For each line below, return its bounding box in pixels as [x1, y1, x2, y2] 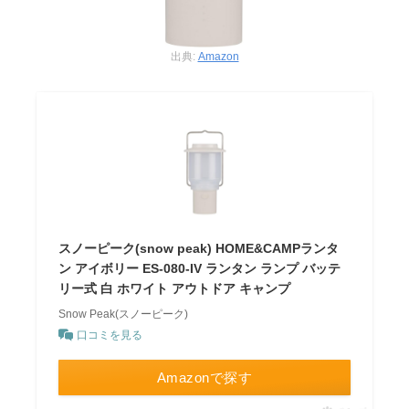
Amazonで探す [156, 369, 253, 385]
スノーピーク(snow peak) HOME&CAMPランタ [58, 240, 340, 256]
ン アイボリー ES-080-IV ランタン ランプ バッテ [58, 260, 341, 276]
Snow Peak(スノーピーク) [58, 307, 189, 320]
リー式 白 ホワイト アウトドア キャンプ [58, 280, 291, 296]
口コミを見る [77, 328, 143, 341]
